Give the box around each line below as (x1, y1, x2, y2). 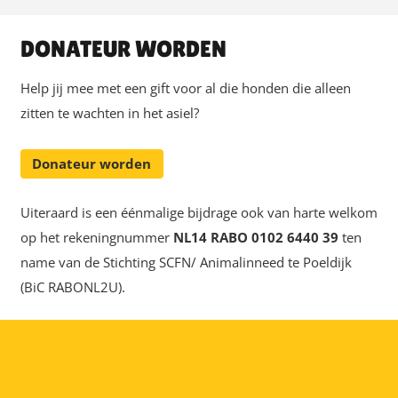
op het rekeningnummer (20, 228, 173, 247)
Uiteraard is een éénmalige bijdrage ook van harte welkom (20, 203, 378, 222)
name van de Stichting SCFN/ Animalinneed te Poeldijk (20, 253, 352, 272)
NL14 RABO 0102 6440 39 (172, 228, 342, 247)
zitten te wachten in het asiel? (20, 103, 199, 122)
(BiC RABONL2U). (20, 278, 125, 297)
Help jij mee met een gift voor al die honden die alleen (20, 78, 351, 97)
